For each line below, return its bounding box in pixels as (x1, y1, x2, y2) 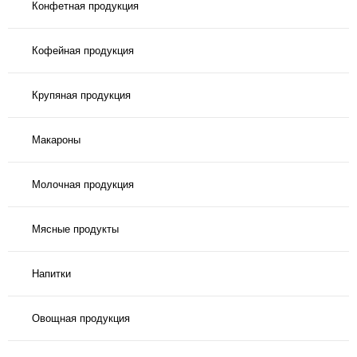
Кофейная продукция (32, 44, 134, 57)
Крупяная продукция (32, 88, 131, 101)
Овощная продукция (32, 312, 130, 324)
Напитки (32, 267, 71, 280)
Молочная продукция (32, 178, 134, 190)
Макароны (32, 133, 80, 146)
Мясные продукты (32, 222, 119, 235)
